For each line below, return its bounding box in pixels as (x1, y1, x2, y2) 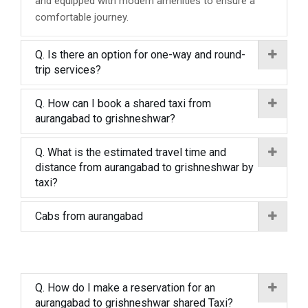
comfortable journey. (35, 11, 129, 23)
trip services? (35, 63, 101, 76)
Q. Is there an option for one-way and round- (35, 48, 245, 61)
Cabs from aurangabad (35, 210, 143, 223)
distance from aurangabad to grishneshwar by (35, 161, 254, 174)
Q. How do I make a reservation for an (35, 281, 215, 294)
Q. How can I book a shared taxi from (35, 97, 211, 110)
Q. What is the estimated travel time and (35, 146, 226, 159)
